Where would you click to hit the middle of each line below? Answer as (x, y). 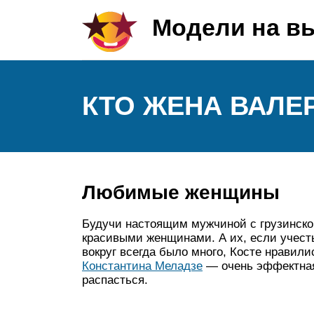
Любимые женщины (181, 192)
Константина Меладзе (142, 266)
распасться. (115, 280)
